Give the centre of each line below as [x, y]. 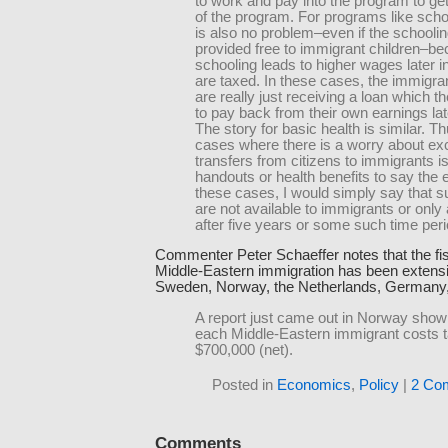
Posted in [244, 384]
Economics [314, 384]
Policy [379, 384]
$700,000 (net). [244, 349]
